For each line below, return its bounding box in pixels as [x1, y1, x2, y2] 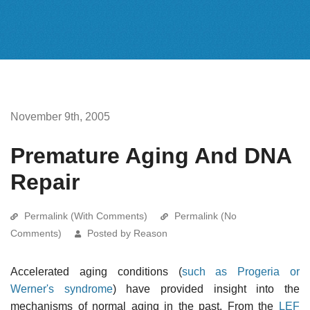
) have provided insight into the [112, 282, 300, 295]
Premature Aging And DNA [10, 143, 291, 168]
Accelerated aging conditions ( [10, 265, 182, 277]
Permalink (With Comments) [24, 210, 147, 221]
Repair [10, 169, 80, 194]
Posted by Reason [87, 227, 167, 239]
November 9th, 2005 [10, 110, 110, 122]
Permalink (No [174, 210, 237, 221]
